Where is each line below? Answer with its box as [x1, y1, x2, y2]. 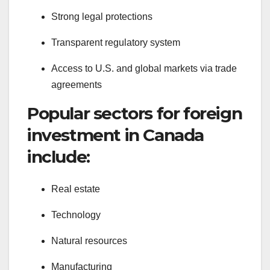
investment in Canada [27, 124, 204, 145]
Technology [51, 210, 101, 221]
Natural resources [51, 236, 127, 246]
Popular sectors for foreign [27, 102, 242, 124]
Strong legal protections [51, 11, 152, 22]
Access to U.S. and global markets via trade [51, 63, 237, 74]
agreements [51, 79, 102, 90]
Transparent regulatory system [51, 37, 180, 48]
